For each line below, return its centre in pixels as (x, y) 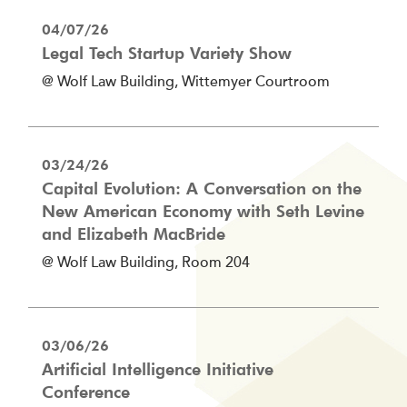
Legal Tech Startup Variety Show (167, 53)
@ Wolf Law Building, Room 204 (146, 263)
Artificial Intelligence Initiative (158, 369)
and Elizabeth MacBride (134, 233)
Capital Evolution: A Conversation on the (202, 188)
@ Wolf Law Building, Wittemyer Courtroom (186, 82)
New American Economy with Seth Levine (203, 211)
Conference (86, 392)
